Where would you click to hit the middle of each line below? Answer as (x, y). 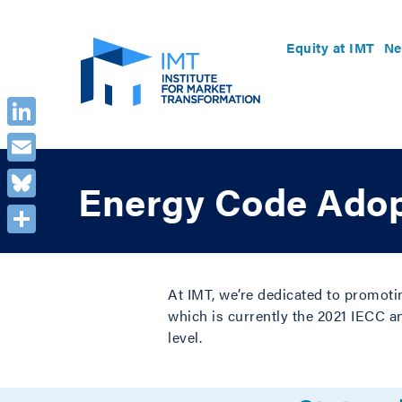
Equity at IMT (331, 47)
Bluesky (35, 211)
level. (185, 337)
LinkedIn (38, 140)
